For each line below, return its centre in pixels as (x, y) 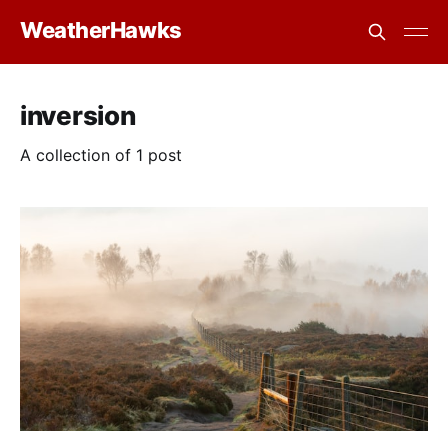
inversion (78, 115)
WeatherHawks (101, 29)
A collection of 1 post (101, 155)
